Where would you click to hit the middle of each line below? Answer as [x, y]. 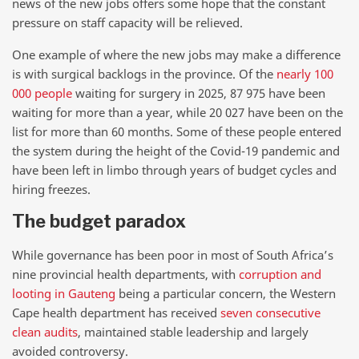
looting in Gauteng [64, 293]
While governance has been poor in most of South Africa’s [173, 254]
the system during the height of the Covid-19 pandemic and [176, 150]
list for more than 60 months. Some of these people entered [177, 131]
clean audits [45, 331]
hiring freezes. [51, 189]
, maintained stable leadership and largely [193, 331]
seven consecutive [270, 312]
